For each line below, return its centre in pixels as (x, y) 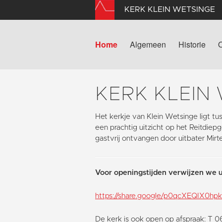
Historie (192, 44)
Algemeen (148, 44)
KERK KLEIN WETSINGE (170, 10)
